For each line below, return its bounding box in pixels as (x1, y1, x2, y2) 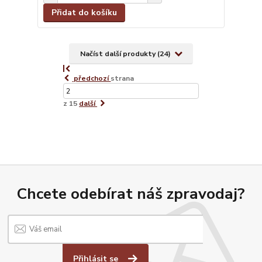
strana (111, 74, 135, 84)
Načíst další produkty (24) (80, 49, 173, 58)
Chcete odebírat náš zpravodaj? (17, 183, 245, 205)
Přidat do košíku (51, 6, 117, 18)
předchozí (72, 74, 111, 84)
